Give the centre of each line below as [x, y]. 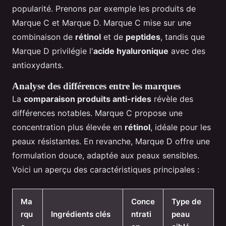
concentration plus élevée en [68, 127]
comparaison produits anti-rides [88, 99]
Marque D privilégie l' [53, 51]
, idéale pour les [181, 127]
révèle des [172, 99]
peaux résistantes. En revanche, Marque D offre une [111, 141]
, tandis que [183, 37]
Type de [186, 201]
